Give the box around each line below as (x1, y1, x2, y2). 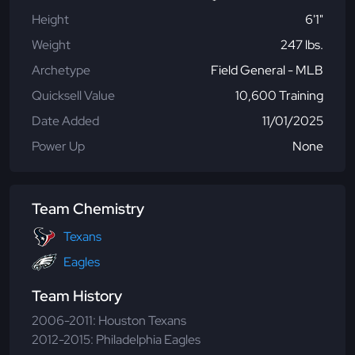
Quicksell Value (32, 86, 115, 104)
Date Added (32, 112, 99, 129)
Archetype (32, 61, 90, 78)
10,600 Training (235, 86, 323, 104)
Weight (32, 36, 71, 53)
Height (32, 10, 69, 28)
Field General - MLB (211, 61, 323, 78)
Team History (32, 285, 122, 306)
